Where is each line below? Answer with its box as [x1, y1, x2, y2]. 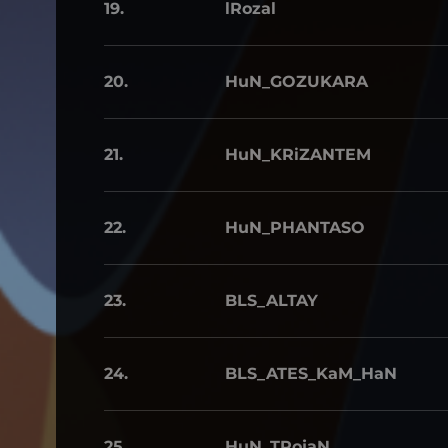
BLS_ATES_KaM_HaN [225, 364, 397, 383]
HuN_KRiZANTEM [225, 145, 371, 164]
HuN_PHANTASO [225, 218, 365, 237]
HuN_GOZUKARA [225, 72, 368, 91]
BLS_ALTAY [225, 291, 318, 310]
